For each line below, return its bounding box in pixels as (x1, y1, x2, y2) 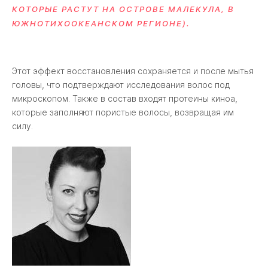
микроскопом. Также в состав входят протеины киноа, (12, 93, 237, 104)
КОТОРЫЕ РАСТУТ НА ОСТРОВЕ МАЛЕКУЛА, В (12, 4, 234, 14)
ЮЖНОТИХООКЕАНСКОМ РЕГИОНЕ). (12, 19, 190, 29)
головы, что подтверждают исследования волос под (12, 80, 230, 90)
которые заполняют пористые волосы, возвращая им (12, 107, 234, 118)
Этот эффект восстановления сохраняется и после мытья (12, 66, 254, 77)
